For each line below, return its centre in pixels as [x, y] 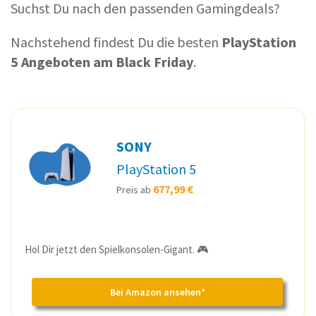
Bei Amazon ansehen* [157, 292]
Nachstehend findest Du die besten [116, 42]
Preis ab [135, 189]
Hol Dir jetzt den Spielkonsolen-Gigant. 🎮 [116, 249]
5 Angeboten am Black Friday [102, 61]
